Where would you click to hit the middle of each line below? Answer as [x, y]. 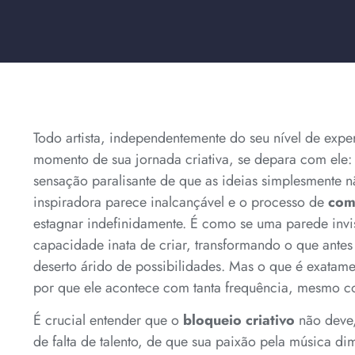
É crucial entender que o [108, 321]
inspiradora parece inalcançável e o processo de [181, 202]
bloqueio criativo [239, 321]
